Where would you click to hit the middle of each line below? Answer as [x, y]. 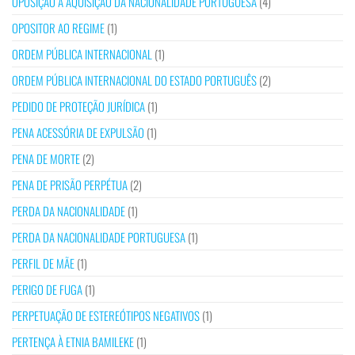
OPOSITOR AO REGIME [58, 28]
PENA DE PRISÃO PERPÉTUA [70, 185]
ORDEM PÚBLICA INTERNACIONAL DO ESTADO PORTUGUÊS [134, 80]
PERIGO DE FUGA [47, 290]
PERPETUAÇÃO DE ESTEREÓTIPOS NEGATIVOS [106, 316]
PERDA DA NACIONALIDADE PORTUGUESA [99, 237]
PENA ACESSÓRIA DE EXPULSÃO [78, 133]
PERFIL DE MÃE [43, 263]
